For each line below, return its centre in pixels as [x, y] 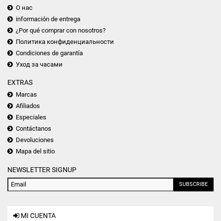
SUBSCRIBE [193, 184]
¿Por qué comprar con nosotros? [61, 30]
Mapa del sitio [35, 151]
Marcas [26, 94]
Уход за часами [39, 64]
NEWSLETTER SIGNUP [42, 169]
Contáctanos [34, 128]
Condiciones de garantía [49, 53]
